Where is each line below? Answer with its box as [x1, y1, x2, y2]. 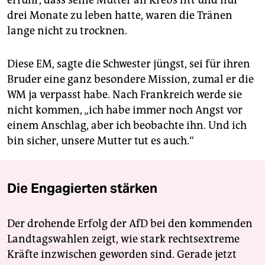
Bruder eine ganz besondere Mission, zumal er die [7, 73, 254, 86]
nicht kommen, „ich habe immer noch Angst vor [7, 104, 243, 117]
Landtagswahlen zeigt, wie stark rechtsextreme [7, 232, 240, 246]
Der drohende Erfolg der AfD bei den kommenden [7, 217, 253, 231]
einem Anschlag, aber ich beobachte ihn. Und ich [7, 119, 247, 132]
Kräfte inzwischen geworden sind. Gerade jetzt [7, 248, 237, 261]
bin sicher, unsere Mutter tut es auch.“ [7, 134, 194, 148]
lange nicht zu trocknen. [7, 24, 127, 38]
